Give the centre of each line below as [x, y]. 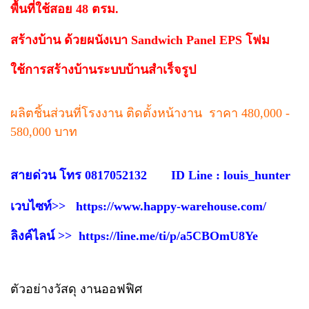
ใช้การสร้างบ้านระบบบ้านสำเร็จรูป [105, 70]
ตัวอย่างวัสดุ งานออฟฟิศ [76, 289]
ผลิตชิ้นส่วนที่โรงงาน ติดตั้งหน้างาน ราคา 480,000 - [150, 113]
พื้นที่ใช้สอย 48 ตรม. [64, 9]
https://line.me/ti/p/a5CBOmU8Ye [168, 236]
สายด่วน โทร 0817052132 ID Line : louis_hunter [150, 176]
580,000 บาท [47, 132]
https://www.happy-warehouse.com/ [171, 207]
